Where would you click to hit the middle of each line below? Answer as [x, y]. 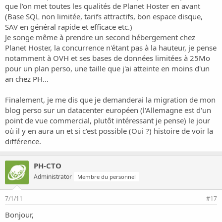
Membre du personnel [107, 176]
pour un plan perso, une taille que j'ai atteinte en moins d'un [107, 68]
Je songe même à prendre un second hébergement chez [100, 37]
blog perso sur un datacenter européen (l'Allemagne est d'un [108, 110]
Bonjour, [19, 214]
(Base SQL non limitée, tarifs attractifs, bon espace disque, [104, 16]
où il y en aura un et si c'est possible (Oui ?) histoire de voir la [109, 131]
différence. [23, 141]
